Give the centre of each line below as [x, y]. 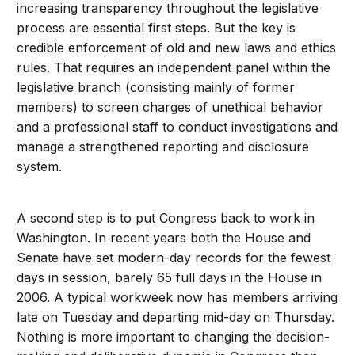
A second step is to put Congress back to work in [166, 218]
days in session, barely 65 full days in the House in [170, 277]
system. [40, 166]
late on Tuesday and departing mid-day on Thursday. [176, 317]
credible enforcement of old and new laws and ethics [177, 48]
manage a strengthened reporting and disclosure [163, 147]
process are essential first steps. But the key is [157, 28]
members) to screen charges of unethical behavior [170, 107]
